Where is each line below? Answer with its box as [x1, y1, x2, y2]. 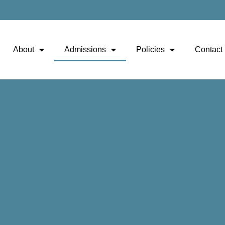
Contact [195, 45, 222, 54]
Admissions [64, 45, 106, 54]
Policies [136, 45, 165, 54]
